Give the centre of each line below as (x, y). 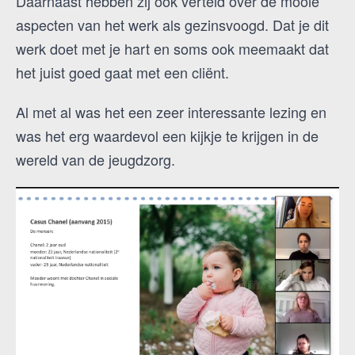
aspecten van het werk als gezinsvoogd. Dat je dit (172, 25)
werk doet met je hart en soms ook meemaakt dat (172, 49)
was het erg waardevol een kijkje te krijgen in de (167, 136)
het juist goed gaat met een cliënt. (122, 73)
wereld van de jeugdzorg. (95, 160)
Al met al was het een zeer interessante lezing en (171, 112)
